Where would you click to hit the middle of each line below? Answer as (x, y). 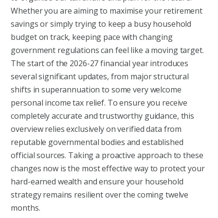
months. (26, 208)
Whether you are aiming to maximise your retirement (107, 11)
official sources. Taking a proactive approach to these (107, 155)
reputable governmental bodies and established (97, 142)
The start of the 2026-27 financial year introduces (100, 64)
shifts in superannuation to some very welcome (96, 90)
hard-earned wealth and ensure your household (97, 182)
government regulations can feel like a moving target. (107, 50)
